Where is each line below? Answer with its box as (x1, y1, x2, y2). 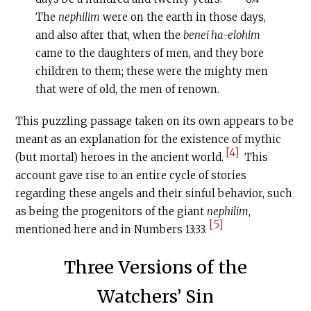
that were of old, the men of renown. (35, 83, 219, 96)
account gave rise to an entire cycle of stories (15, 169, 247, 183)
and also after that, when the (35, 28, 183, 42)
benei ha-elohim (183, 28, 260, 42)
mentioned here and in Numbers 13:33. (15, 223, 208, 237)
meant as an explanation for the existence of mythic (15, 133, 282, 146)
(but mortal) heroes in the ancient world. (15, 151, 224, 165)
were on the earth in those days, (99, 10, 266, 24)
